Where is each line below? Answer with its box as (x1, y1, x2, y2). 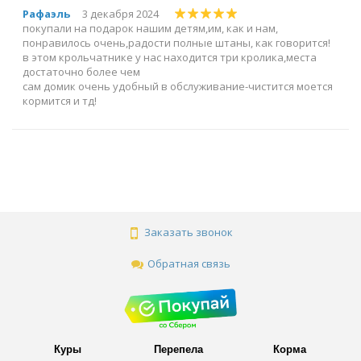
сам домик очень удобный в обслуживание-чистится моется (23, 78, 333, 93)
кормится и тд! (23, 93, 97, 108)
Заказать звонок (144, 224, 233, 239)
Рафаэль (23, 6, 70, 21)
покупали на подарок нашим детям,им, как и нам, (23, 20, 278, 35)
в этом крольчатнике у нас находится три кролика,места (23, 49, 317, 64)
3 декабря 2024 (82, 6, 159, 21)
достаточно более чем (23, 64, 140, 79)
